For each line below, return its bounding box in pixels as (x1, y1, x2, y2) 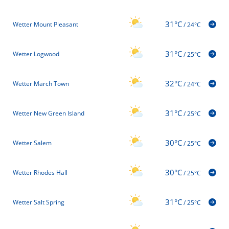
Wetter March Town (13, 79, 69, 88)
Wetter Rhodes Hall (13, 168, 67, 177)
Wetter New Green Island (13, 109, 84, 118)
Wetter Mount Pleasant (13, 20, 78, 29)
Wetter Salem (13, 139, 52, 148)
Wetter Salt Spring (13, 198, 64, 207)
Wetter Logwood (13, 50, 59, 59)
